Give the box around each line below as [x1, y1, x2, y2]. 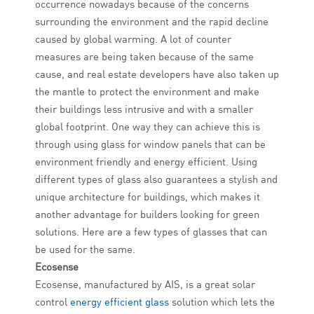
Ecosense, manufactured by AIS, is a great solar [35, 278, 255, 292]
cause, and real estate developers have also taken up [35, 67, 279, 81]
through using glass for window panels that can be [35, 137, 266, 151]
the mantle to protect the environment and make [35, 85, 259, 99]
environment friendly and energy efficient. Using [35, 155, 257, 169]
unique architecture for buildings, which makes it [35, 190, 260, 204]
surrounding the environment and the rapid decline [35, 15, 268, 29]
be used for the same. [35, 243, 135, 257]
